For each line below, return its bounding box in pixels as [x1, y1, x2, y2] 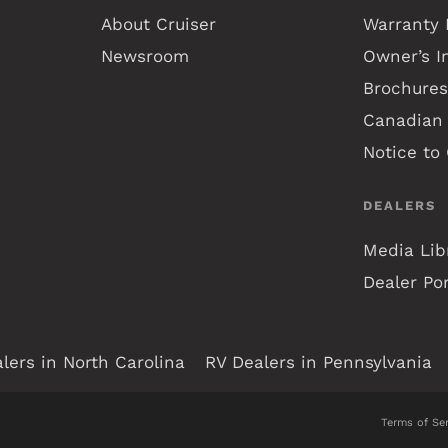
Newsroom [101, 45, 190, 66]
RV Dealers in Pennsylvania [205, 351, 432, 372]
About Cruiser [101, 13, 217, 34]
